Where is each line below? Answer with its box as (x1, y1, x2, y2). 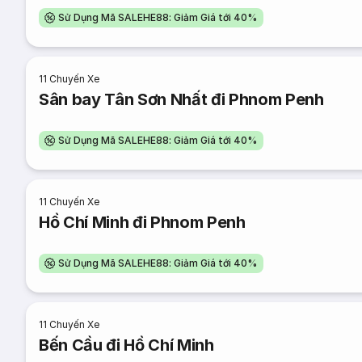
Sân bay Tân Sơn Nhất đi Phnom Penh (39, 90, 324, 109)
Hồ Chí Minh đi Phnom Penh (39, 213, 246, 232)
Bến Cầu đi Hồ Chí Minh (39, 335, 214, 355)
